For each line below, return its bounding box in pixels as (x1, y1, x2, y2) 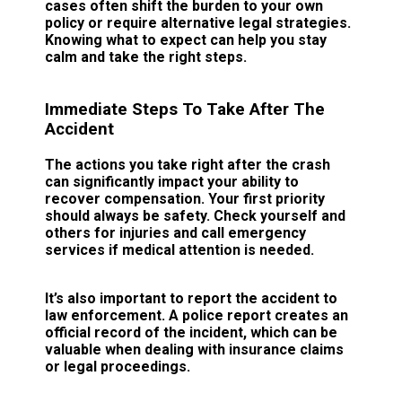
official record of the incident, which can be (45, 323, 337, 341)
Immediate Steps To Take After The (45, 100, 325, 120)
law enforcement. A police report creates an (45, 306, 348, 324)
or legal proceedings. (45, 357, 190, 375)
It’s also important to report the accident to (45, 289, 337, 307)
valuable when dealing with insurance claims (45, 340, 344, 358)
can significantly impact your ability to (45, 172, 299, 190)
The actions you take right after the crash (45, 155, 330, 173)
